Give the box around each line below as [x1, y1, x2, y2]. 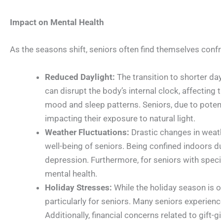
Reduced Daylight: [45, 72, 115, 82]
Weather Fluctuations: [45, 127, 129, 137]
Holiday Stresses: [45, 182, 112, 192]
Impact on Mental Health [10, 17, 104, 28]
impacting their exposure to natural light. [45, 113, 195, 123]
